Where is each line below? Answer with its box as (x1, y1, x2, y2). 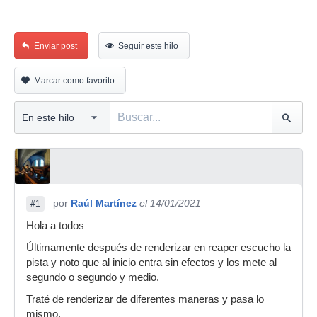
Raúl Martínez (71, 197, 137, 209)
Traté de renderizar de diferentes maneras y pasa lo (26, 294, 264, 305)
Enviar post (34, 41, 77, 51)
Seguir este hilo (118, 41, 178, 51)
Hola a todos (26, 220, 84, 231)
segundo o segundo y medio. (26, 272, 159, 283)
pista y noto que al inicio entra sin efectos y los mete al (26, 257, 277, 268)
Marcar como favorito (34, 76, 115, 86)
